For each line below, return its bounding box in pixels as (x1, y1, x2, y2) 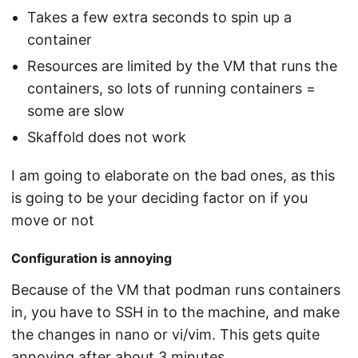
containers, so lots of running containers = (27, 79, 316, 97)
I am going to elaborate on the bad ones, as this (11, 166, 335, 184)
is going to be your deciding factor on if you (11, 189, 308, 206)
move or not (11, 211, 94, 229)
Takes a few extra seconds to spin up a (27, 9, 292, 26)
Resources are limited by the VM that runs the (27, 57, 337, 74)
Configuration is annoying (11, 249, 172, 266)
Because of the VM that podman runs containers (11, 280, 340, 298)
